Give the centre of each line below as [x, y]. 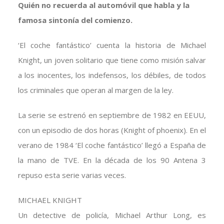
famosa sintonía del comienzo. [75, 20]
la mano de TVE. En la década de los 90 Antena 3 [112, 160]
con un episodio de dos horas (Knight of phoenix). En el [112, 130]
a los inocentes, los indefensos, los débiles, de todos [112, 75]
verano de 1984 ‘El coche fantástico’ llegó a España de [112, 145]
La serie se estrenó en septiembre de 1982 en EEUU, [112, 115]
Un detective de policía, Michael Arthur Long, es [112, 215]
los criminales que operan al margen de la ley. [95, 90]
